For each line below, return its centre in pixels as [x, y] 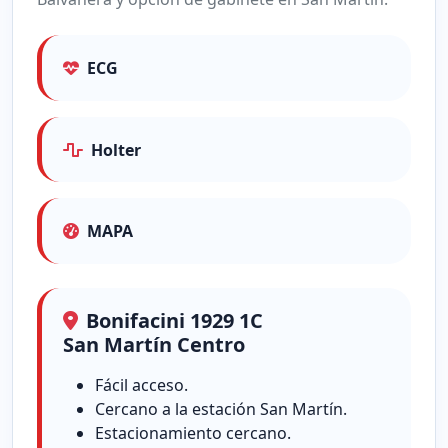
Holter [115, 149]
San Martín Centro [153, 344]
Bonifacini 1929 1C [174, 320]
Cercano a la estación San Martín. [220, 408]
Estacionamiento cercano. [192, 432]
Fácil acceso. [141, 384]
